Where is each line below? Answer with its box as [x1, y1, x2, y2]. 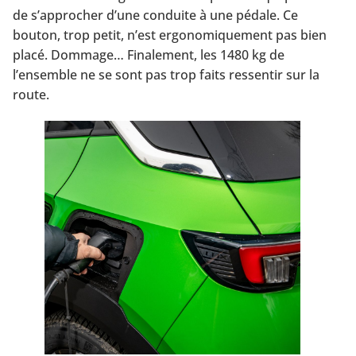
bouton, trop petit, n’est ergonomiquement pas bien [13, 25, 327, 44]
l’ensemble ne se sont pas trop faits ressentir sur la [13, 65, 319, 83]
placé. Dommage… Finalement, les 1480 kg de [13, 45, 284, 64]
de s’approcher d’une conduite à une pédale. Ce [13, 6, 298, 24]
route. [13, 85, 49, 103]
